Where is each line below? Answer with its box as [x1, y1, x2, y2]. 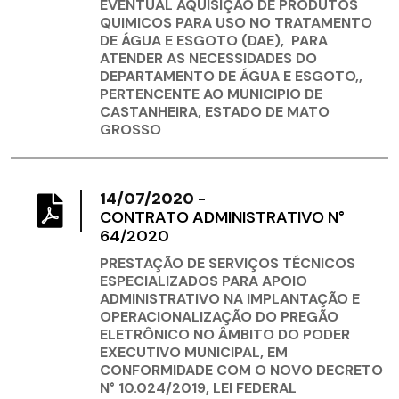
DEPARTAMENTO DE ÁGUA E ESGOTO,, [100, 67, 362, 86]
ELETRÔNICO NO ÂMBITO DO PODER [100, 325, 350, 345]
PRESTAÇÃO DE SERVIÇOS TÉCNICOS [100, 254, 355, 273]
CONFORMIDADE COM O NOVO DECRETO [100, 361, 383, 380]
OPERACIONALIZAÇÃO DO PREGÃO [100, 307, 338, 327]
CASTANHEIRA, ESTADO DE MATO [100, 102, 330, 122]
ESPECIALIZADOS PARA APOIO [100, 272, 307, 291]
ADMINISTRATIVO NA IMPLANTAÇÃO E [100, 289, 360, 309]
